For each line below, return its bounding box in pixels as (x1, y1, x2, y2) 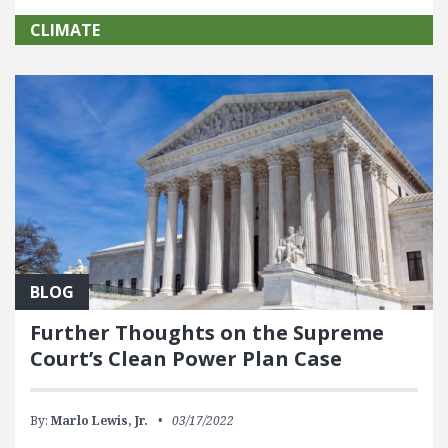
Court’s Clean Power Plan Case (30, 344, 342, 372)
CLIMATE (30, 19, 100, 42)
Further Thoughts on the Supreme (30, 318, 384, 346)
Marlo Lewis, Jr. (51, 411, 148, 429)
